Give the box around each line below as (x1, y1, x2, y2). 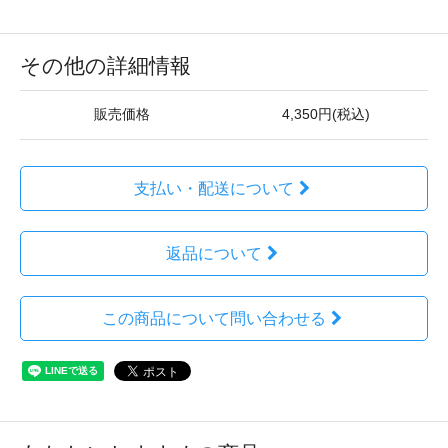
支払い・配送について (133, 179, 294, 197)
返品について (165, 244, 262, 262)
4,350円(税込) (282, 106, 370, 122)
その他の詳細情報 (20, 53, 191, 77)
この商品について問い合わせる (101, 309, 326, 327)
